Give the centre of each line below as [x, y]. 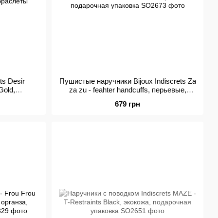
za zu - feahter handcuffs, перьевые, [127, 90]
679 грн [127, 104]
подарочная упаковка [127, 99]
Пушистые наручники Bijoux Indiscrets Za [127, 81]
